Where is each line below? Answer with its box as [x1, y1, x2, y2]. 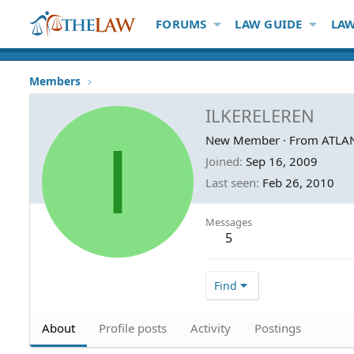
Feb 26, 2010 [262, 174, 334, 190]
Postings [254, 319, 301, 336]
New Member [205, 131, 280, 148]
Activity [190, 319, 231, 336]
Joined [205, 153, 239, 169]
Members [29, 73, 81, 88]
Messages [205, 214, 252, 229]
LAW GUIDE [235, 16, 303, 32]
